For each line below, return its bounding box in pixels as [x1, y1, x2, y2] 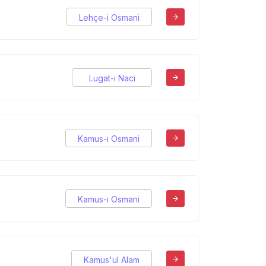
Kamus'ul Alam [84, 254, 140, 265]
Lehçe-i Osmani [79, 12, 140, 23]
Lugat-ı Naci [88, 72, 135, 83]
